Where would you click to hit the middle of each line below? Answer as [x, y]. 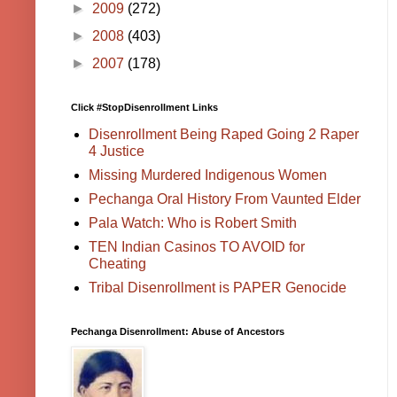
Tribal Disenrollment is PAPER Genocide [218, 288]
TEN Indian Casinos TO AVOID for [197, 247]
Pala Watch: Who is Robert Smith [193, 223]
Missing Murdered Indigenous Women [208, 175]
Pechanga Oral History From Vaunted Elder [225, 199]
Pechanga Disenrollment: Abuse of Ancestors [178, 332]
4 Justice [117, 152]
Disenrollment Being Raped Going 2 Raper [224, 135]
